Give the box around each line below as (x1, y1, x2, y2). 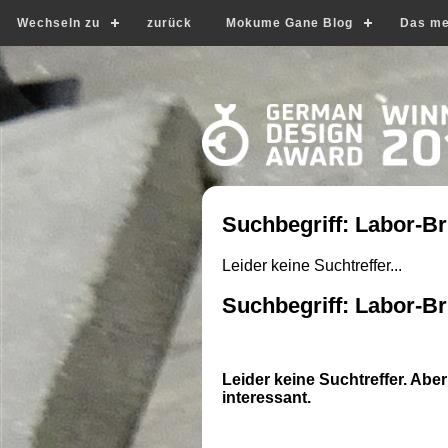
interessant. (222, 389, 311, 406)
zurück (147, 16, 192, 30)
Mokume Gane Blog (226, 16, 353, 30)
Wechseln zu (17, 16, 100, 30)
